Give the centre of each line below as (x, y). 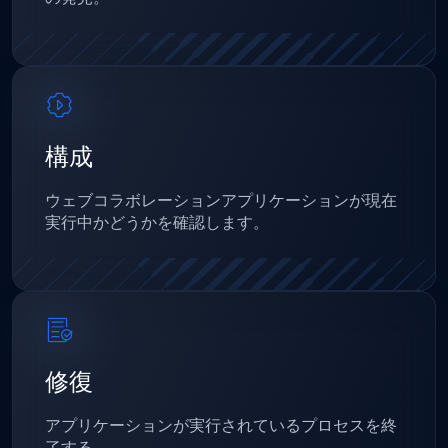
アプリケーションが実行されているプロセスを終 (221, 426)
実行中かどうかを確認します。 (157, 223)
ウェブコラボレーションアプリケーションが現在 (221, 201)
